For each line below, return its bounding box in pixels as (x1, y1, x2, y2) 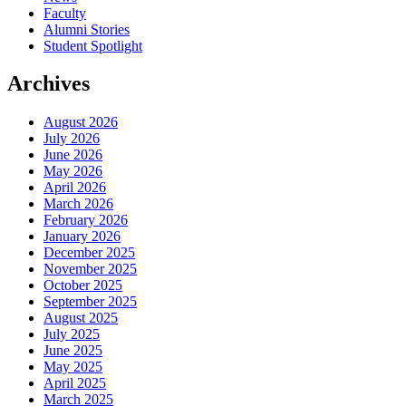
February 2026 (43, 212, 128, 228)
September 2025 (43, 294, 137, 310)
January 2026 (43, 228, 121, 245)
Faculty (43, 5, 86, 21)
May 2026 (43, 163, 102, 179)
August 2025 (43, 310, 118, 326)
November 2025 (43, 261, 137, 277)
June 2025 (43, 343, 102, 359)
